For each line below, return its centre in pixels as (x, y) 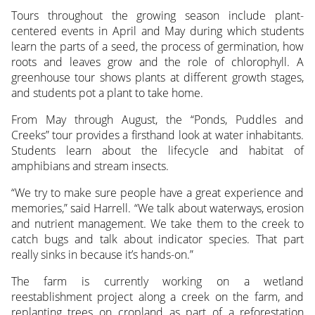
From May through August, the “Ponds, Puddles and (157, 120)
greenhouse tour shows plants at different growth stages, (157, 78)
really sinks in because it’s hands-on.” (102, 255)
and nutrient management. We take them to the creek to (157, 224)
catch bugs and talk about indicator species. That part (157, 239)
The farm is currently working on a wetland (157, 282)
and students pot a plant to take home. (107, 93)
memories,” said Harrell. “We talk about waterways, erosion (157, 208)
